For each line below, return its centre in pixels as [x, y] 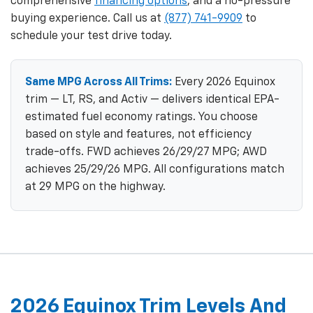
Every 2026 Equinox [224, 82]
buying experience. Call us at [87, 19]
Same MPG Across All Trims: [99, 82]
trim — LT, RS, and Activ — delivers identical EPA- [152, 100]
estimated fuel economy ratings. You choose [141, 117]
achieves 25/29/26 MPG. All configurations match [155, 169]
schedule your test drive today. [91, 36]
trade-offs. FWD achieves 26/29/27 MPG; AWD [146, 152]
